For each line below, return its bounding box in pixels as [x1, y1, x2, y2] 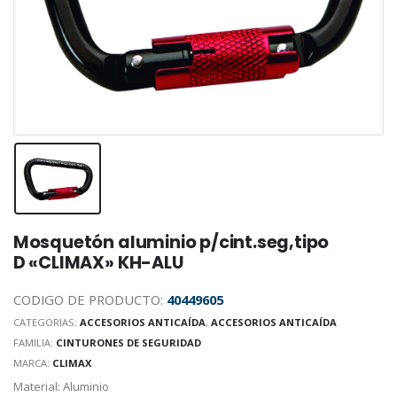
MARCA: [12, 356, 52, 370]
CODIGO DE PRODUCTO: [12, 291, 167, 309]
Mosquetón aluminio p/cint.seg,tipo [12, 230, 330, 254]
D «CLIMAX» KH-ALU [12, 250, 183, 275]
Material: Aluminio [12, 378, 109, 395]
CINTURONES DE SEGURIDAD [55, 336, 201, 350]
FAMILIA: [12, 336, 56, 350]
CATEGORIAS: [12, 315, 77, 330]
